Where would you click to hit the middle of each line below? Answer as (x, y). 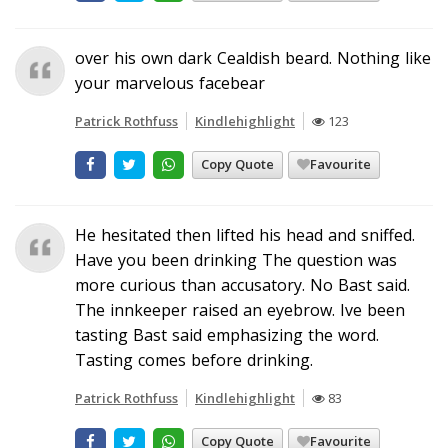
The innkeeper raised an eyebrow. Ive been (240, 309)
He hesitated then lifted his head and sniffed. (245, 234)
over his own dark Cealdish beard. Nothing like (253, 57)
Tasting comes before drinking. (194, 359)
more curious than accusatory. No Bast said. (242, 284)
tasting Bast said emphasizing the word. (227, 334)
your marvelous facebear (170, 82)
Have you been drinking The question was (236, 259)
